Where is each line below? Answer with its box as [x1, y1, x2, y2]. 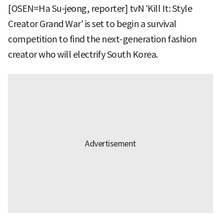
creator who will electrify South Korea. [8, 48, 158, 60]
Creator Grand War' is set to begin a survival [8, 18, 177, 30]
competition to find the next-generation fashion [8, 33, 197, 45]
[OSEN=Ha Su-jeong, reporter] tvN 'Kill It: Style [8, 2, 192, 14]
